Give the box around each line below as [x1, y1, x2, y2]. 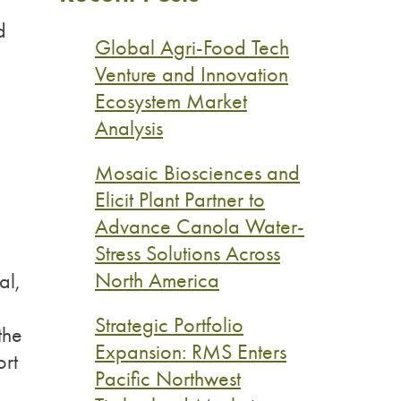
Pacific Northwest [95, 365, 241, 391]
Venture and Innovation [95, 61, 288, 87]
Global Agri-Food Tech [95, 34, 289, 60]
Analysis [95, 115, 163, 141]
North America [95, 267, 219, 293]
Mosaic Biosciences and [95, 159, 300, 185]
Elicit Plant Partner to [95, 186, 265, 212]
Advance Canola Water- [95, 213, 304, 239]
